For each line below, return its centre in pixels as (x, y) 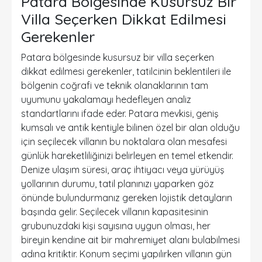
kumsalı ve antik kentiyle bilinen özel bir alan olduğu (130, 127)
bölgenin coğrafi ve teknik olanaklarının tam (115, 85)
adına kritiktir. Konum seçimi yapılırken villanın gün (126, 254)
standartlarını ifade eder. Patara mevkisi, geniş (120, 113)
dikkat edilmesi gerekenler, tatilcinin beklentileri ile (126, 71)
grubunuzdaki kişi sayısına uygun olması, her (116, 226)
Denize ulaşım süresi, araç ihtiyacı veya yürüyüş (123, 170)
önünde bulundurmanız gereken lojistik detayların (127, 198)
